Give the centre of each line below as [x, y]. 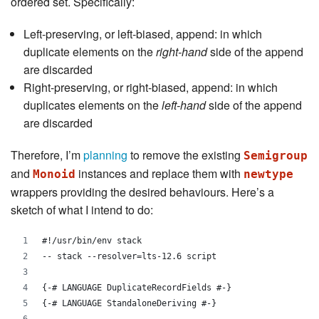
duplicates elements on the [92, 105]
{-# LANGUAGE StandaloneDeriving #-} [129, 304]
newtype [268, 174]
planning [105, 155]
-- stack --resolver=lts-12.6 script [129, 257]
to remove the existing [185, 155]
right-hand [181, 52]
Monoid [54, 174]
